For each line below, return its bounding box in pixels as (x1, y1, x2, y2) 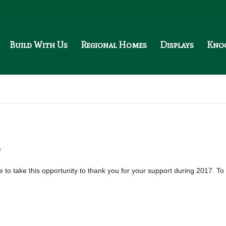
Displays (160, 39, 194, 50)
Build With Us (10, 39, 68, 50)
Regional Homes (81, 39, 147, 50)
